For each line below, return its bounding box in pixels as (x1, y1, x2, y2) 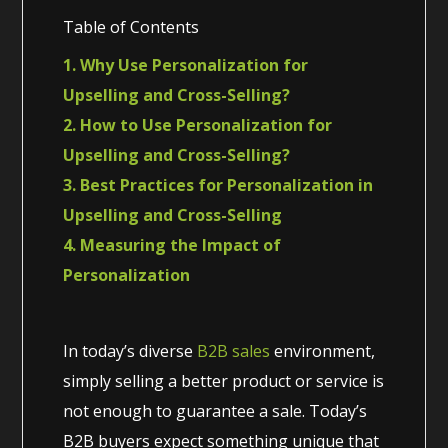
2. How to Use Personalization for (63, 113, 333, 136)
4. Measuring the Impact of (63, 233, 282, 256)
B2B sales (197, 339, 271, 362)
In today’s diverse (63, 339, 198, 362)
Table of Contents (63, 15, 200, 38)
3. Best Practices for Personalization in (63, 173, 374, 196)
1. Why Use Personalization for (63, 53, 309, 76)
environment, (270, 339, 376, 362)
